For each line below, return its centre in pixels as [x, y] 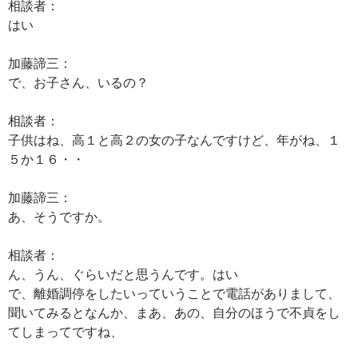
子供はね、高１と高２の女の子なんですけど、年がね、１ [174, 139]
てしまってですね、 [66, 331]
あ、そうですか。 [59, 216]
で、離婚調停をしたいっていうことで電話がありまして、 [174, 293]
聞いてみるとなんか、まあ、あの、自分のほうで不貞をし [174, 312]
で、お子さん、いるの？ [78, 82]
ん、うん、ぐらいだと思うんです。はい [123, 274]
